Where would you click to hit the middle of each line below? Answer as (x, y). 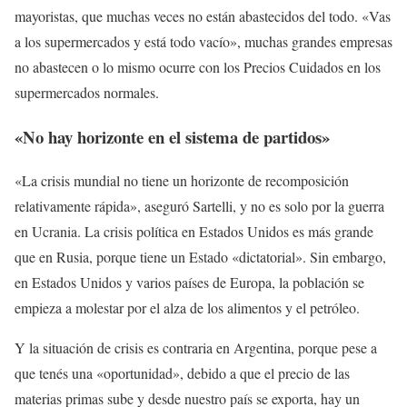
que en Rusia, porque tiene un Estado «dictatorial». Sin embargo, (200, 257)
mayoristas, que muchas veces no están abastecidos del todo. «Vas (203, 16)
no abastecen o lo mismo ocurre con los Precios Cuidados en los (198, 67)
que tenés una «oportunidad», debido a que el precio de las (182, 373)
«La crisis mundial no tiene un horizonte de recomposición (182, 181)
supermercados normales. (87, 92)
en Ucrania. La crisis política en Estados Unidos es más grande (194, 232)
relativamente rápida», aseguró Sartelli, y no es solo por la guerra (199, 206)
